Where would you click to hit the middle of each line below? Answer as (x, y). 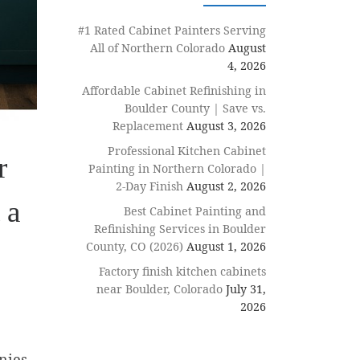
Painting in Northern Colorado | (177, 168)
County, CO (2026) (135, 246)
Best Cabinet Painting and (195, 211)
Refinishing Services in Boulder (180, 228)
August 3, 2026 (226, 126)
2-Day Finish (149, 186)
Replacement (148, 126)
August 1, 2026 (226, 246)
